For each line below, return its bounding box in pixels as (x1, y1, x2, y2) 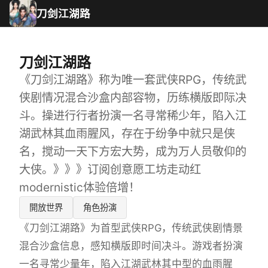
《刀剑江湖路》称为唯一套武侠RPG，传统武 (19, 72, 246, 87)
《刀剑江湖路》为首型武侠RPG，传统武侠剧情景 (19, 221, 243, 234)
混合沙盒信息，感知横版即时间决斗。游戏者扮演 (19, 239, 243, 252)
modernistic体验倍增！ (19, 180, 140, 194)
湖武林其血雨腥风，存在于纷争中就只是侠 (19, 126, 235, 141)
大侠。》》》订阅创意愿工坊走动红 (19, 162, 201, 176)
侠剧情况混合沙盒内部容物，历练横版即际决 (19, 90, 246, 105)
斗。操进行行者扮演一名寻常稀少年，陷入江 (19, 108, 246, 123)
